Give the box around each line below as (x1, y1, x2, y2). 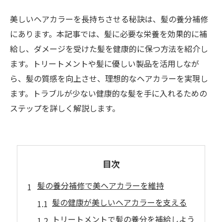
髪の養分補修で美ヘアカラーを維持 (37, 179, 164, 191)
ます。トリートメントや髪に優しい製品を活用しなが (10, 57, 199, 69)
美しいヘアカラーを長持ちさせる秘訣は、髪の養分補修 (10, 13, 208, 25)
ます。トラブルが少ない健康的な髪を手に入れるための (10, 87, 207, 99)
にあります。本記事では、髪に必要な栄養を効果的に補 (10, 28, 207, 40)
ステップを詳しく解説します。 (10, 102, 120, 114)
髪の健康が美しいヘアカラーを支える (52, 196, 187, 208)
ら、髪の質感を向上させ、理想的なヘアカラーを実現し (10, 72, 208, 84)
